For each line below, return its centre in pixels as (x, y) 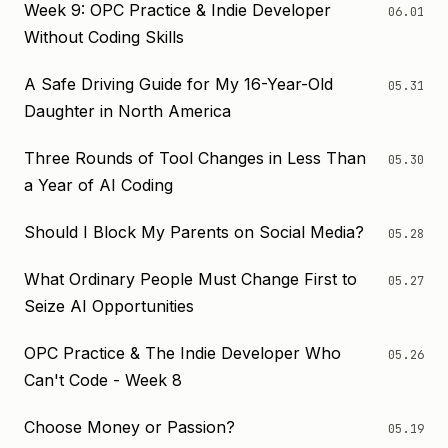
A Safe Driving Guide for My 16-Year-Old (178, 84)
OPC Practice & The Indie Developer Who (182, 353)
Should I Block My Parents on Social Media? (194, 232)
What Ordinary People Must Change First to (190, 279)
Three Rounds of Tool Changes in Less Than (195, 158)
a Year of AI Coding (98, 185)
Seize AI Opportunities (109, 306)
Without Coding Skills (104, 37)
